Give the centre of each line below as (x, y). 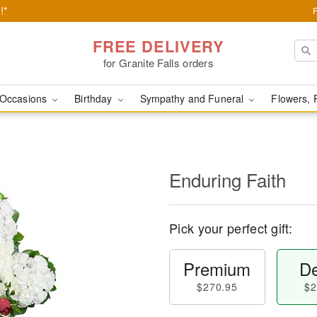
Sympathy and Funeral (193, 98)
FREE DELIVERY (158, 46)
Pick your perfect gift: (231, 228)
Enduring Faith (227, 179)
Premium (217, 269)
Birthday (95, 98)
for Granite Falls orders (158, 62)
